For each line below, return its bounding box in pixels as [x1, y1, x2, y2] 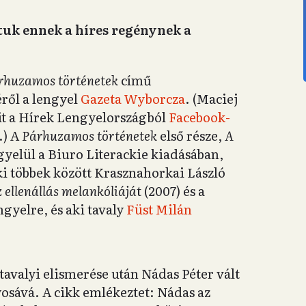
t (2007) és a [137, 181, 205, 200]
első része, [157, 126, 225, 145]
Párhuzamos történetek [22, 126, 157, 145]
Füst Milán [126, 199, 192, 219]
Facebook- [169, 107, 230, 126]
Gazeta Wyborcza [81, 89, 185, 108]
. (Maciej [185, 89, 238, 108]
